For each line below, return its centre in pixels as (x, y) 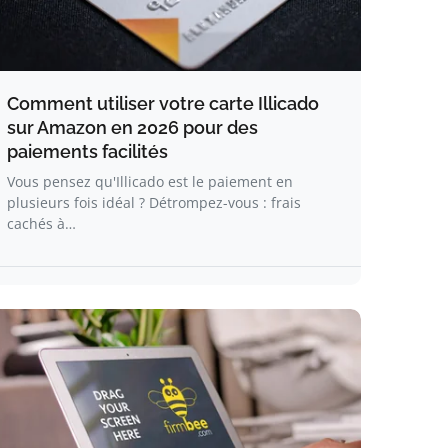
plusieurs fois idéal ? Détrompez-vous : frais (154, 202)
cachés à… (41, 223)
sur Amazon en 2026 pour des (132, 127)
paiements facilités (87, 151)
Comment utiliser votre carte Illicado (163, 103)
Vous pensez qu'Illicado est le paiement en (150, 181)
